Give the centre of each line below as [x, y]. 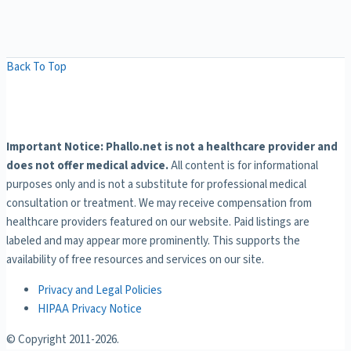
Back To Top [36, 67]
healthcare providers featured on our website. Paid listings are [158, 222]
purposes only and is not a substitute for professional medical [156, 184]
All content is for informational [243, 165]
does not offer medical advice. [87, 165]
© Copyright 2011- [51, 339]
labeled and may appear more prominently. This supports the [153, 241]
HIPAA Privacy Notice [90, 309]
